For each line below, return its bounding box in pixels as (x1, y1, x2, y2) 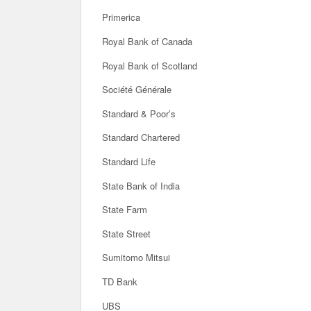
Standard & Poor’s (102, 106, 176, 120)
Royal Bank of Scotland (102, 58, 197, 72)
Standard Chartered (102, 131, 180, 144)
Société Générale (102, 83, 171, 96)
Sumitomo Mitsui (102, 251, 170, 264)
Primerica (102, 10, 140, 24)
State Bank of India (102, 178, 180, 192)
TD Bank (102, 274, 137, 288)
